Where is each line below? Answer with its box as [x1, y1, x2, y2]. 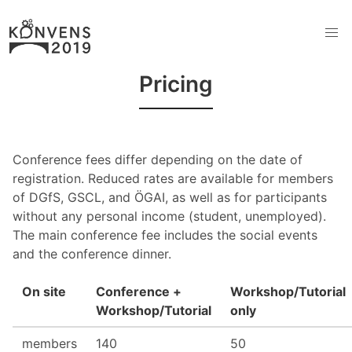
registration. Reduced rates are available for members [13, 170, 333, 186]
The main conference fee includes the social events [13, 226, 317, 243]
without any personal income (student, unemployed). [13, 207, 326, 224]
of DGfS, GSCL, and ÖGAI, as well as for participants [13, 189, 327, 205]
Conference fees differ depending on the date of [13, 151, 302, 167]
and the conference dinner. [13, 245, 171, 262]
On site [22, 283, 66, 299]
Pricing [139, 70, 213, 97]
